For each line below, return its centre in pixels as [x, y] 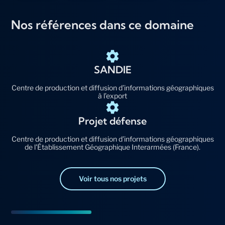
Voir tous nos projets [113, 179]
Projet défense [113, 121]
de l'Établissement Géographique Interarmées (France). [113, 147]
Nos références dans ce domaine [103, 25]
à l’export [113, 96]
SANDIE [113, 70]
